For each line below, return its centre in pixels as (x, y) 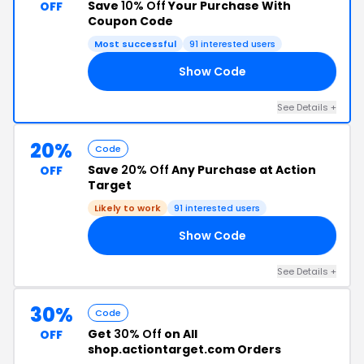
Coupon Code (130, 21)
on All (180, 334)
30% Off (138, 334)
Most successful (135, 44)
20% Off (145, 170)
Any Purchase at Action (243, 170)
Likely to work (128, 208)
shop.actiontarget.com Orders (184, 349)
